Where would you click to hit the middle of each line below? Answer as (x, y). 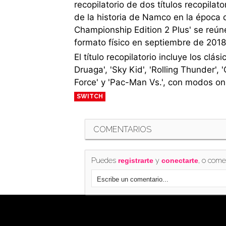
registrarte (135, 161)
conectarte (180, 161)
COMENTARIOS (122, 129)
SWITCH (90, 97)
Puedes (104, 160)
